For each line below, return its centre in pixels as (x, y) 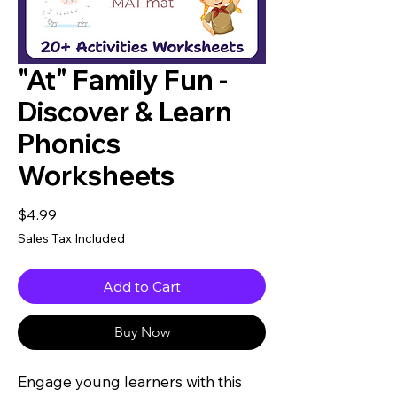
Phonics (69, 143)
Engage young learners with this (130, 381)
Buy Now (142, 331)
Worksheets (96, 175)
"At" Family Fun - (123, 79)
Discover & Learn (125, 111)
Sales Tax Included (71, 238)
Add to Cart (142, 286)
